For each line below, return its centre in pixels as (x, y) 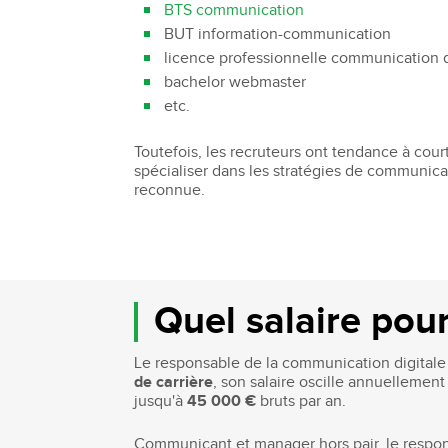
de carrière (174, 382)
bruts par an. (303, 401)
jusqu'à (159, 401)
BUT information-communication (278, 34)
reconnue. (170, 190)
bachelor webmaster (235, 82)
